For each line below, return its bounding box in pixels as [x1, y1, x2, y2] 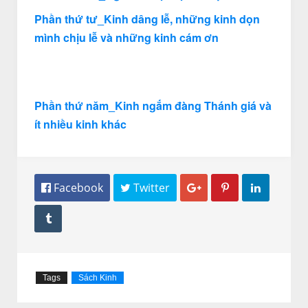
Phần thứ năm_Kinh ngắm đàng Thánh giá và [34, 98, 272, 113]
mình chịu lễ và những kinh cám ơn [34, 30, 219, 45]
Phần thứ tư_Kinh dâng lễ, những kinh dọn [34, 11, 260, 27]
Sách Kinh [78, 273, 117, 283]
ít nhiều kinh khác [34, 116, 126, 132]
